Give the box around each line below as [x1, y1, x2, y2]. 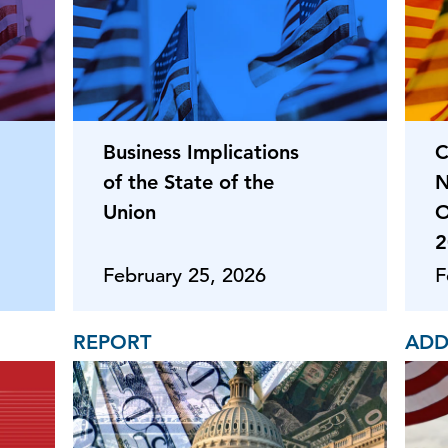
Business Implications [103, 140, 299, 165]
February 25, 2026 [103, 263, 266, 289]
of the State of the [103, 170, 274, 195]
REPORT [73, 330, 151, 355]
